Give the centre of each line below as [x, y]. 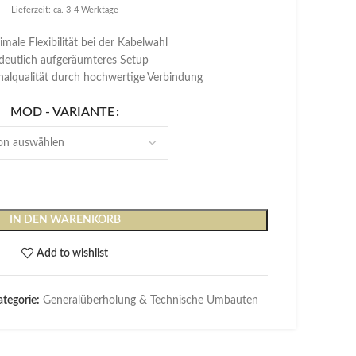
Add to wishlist [73, 253]
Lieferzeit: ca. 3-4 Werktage [65, 10]
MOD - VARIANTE [62, 112]
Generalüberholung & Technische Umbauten [150, 300]
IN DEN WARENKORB [65, 220]
